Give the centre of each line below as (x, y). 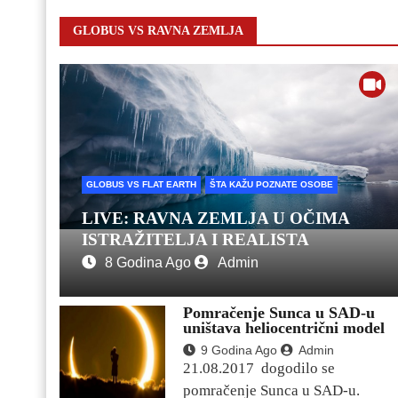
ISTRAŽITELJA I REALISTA (195, 240)
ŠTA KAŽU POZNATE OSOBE (271, 185)
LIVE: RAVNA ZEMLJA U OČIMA (215, 219)
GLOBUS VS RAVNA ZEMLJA (158, 31)
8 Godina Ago (148, 263)
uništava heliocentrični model (284, 328)
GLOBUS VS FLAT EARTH (141, 185)
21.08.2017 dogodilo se (259, 369)
